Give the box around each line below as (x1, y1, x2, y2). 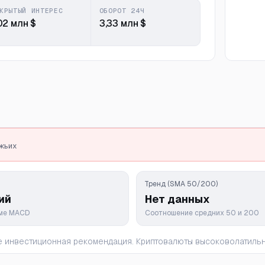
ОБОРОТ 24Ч (99, 7, 145, 15)
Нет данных (145, 192, 210, 206)
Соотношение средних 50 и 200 (145, 208, 259, 218)
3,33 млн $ (99, 17, 147, 30)
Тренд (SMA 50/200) (145, 179, 218, 189)
